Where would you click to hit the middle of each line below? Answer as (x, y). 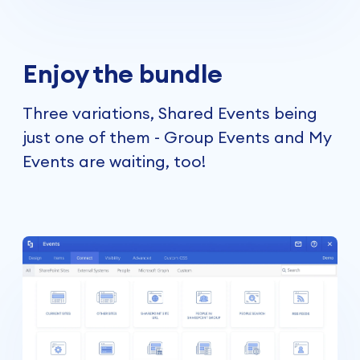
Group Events (217, 137)
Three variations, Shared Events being (170, 113)
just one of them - (93, 137)
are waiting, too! (140, 162)
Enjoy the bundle (123, 74)
